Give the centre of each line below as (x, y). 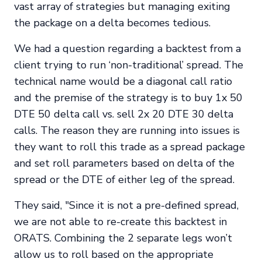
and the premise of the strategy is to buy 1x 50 (128, 98)
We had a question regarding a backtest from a (127, 49)
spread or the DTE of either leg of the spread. (124, 180)
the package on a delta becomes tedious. (112, 23)
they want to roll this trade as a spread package (130, 147)
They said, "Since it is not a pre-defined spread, (126, 206)
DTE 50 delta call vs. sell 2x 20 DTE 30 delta (124, 114)
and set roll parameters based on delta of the (124, 163)
